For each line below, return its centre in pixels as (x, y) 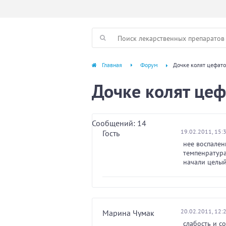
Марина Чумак (128, 213)
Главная (112, 65)
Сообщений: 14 (119, 123)
